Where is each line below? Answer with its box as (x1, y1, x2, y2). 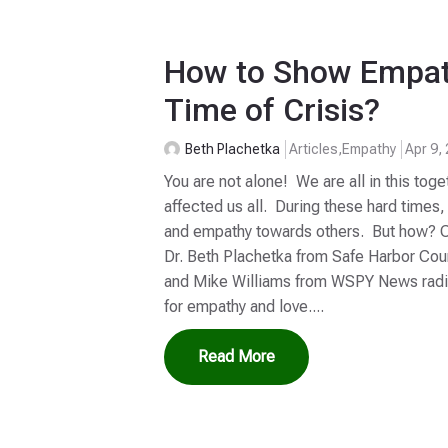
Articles (289, 140, 339, 157)
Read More (198, 347, 276, 367)
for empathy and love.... (164, 296, 325, 316)
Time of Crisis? (164, 91, 381, 130)
